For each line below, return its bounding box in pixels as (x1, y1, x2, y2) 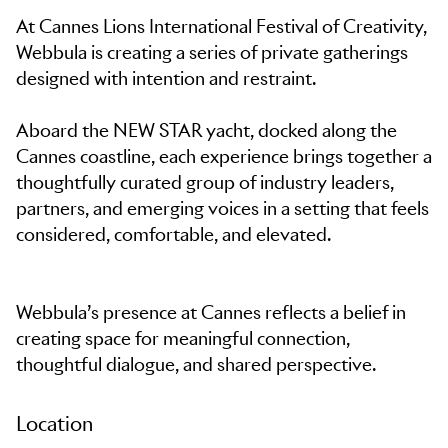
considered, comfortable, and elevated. (16, 223, 331, 246)
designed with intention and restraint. (16, 67, 316, 90)
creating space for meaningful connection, (16, 327, 350, 350)
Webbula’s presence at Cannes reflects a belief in (16, 301, 406, 324)
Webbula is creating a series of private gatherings (16, 41, 408, 64)
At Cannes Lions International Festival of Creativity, (16, 15, 427, 38)
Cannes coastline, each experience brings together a (16, 145, 432, 168)
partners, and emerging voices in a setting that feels (16, 197, 429, 220)
